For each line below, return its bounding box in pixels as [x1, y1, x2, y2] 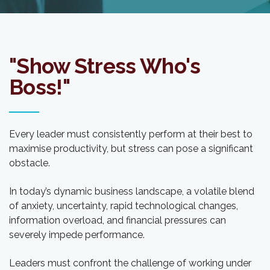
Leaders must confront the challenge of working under [9, 257, 251, 269]
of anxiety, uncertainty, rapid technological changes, [9, 199, 238, 212]
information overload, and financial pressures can [9, 214, 226, 226]
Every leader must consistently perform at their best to [9, 128, 253, 140]
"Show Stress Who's [9, 53, 201, 78]
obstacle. [9, 157, 50, 169]
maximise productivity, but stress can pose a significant [9, 142, 253, 154]
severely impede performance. [9, 228, 145, 240]
